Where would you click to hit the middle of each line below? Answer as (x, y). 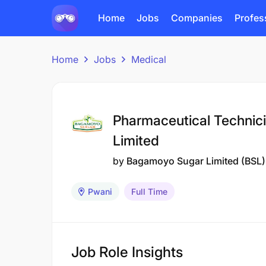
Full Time (149, 191)
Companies (197, 18)
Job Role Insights (127, 252)
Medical (149, 59)
